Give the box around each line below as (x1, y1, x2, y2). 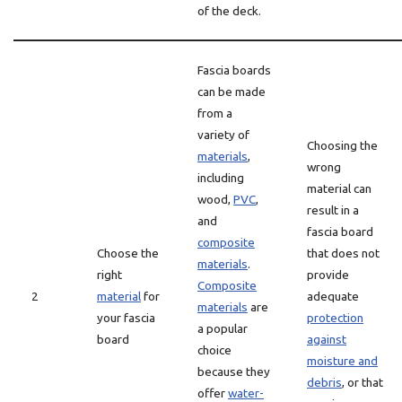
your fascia (97, 310, 155, 325)
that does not (307, 246, 380, 260)
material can (307, 181, 371, 196)
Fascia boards (197, 63, 271, 77)
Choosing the (307, 138, 378, 153)
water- (228, 386, 264, 400)
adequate (307, 289, 359, 303)
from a (197, 106, 232, 120)
